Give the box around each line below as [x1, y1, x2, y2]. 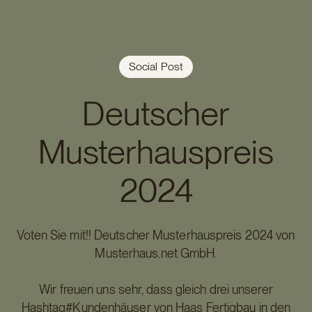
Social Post [128, 60, 184, 73]
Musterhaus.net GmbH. [95, 246, 217, 260]
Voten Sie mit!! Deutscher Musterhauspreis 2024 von [17, 228, 295, 242]
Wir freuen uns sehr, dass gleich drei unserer [39, 282, 273, 297]
